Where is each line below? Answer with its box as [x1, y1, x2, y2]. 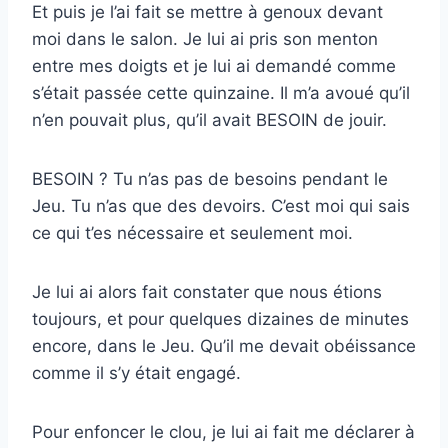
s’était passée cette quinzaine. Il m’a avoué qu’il [32, 83, 410, 104]
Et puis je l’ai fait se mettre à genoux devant [32, 2, 383, 23]
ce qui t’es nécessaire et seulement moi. [32, 223, 353, 244]
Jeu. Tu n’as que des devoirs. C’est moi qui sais [32, 196, 410, 217]
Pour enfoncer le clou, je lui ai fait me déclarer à [32, 422, 415, 443]
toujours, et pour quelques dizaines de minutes [32, 309, 409, 330]
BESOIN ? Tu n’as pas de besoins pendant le [32, 169, 388, 190]
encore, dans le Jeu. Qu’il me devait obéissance [32, 336, 416, 357]
